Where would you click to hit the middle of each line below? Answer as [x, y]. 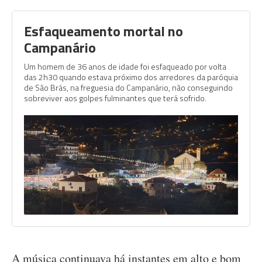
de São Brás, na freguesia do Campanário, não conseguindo [128, 87]
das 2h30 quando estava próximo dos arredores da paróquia [131, 77]
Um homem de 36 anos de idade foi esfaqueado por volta [125, 66]
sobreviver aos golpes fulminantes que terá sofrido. [115, 98]
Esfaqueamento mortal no [104, 31]
